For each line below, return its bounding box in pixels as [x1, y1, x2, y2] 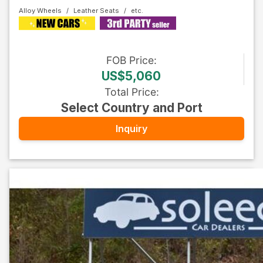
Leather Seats [73, 6, 119, 15]
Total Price [104, 86, 156, 98]
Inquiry [116, 122, 147, 134]
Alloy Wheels [19, 6, 62, 15]
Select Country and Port [60, 100, 203, 115]
